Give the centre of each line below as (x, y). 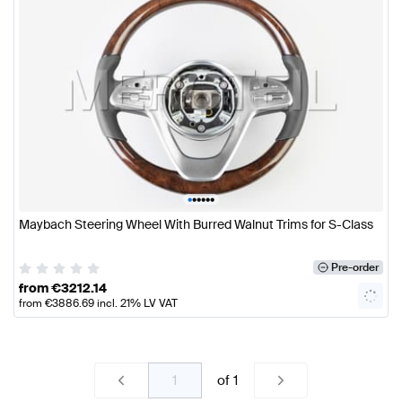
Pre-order (354, 268)
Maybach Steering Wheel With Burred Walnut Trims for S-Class (196, 225)
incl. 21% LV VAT (136, 303)
